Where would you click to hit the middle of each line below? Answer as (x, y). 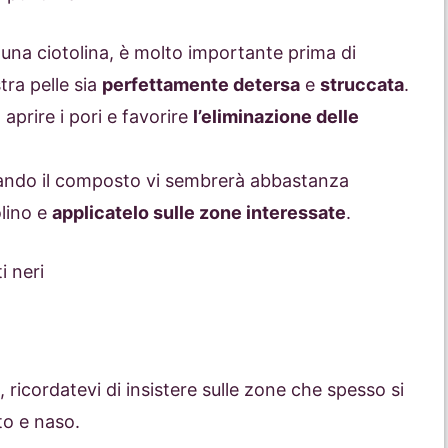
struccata (362, 85)
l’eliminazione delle (276, 117)
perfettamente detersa (201, 85)
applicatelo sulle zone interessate (199, 213)
